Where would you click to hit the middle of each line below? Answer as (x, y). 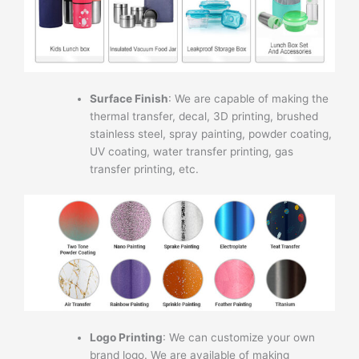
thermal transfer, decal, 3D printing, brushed (204, 117)
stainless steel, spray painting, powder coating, (211, 134)
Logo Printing (127, 338)
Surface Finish (129, 99)
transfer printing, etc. (145, 169)
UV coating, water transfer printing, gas (192, 152)
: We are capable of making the (249, 99)
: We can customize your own (239, 338)
